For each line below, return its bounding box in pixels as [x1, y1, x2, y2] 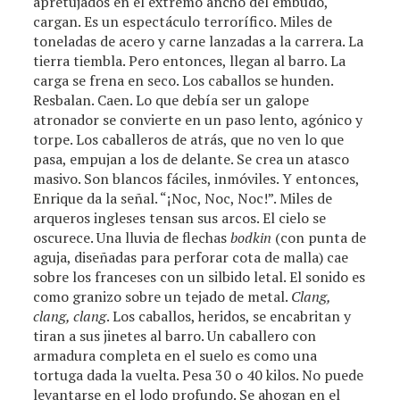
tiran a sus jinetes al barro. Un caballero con [33, 326, 317, 346]
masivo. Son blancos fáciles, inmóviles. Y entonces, [33, 169, 360, 188]
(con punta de [271, 228, 367, 247]
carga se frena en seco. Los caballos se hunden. [33, 71, 334, 90]
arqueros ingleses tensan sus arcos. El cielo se [33, 208, 327, 228]
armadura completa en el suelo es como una [33, 346, 318, 365]
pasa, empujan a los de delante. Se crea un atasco [33, 149, 350, 169]
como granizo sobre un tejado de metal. [33, 287, 292, 306]
